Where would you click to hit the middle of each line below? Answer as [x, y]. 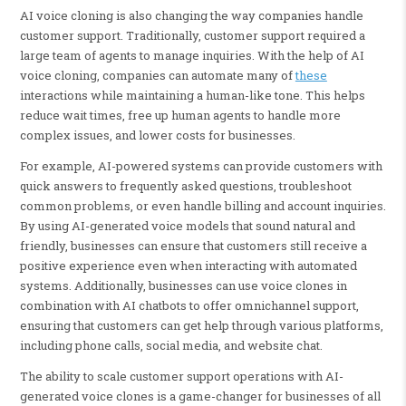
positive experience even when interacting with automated [188, 266]
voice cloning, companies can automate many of [157, 76]
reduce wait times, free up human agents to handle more [180, 116]
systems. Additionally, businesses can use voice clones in [183, 286]
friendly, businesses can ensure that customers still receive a [193, 246]
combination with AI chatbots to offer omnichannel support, [189, 306]
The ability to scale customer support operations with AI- [181, 377]
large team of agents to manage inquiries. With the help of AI [192, 56]
